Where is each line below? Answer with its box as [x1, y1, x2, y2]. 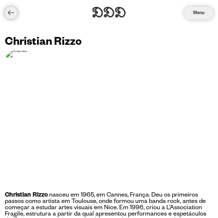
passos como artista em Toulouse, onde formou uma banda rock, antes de [4, 199, 206, 206]
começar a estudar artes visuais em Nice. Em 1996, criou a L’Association [4, 205, 202, 212]
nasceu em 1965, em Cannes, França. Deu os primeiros [49, 192, 198, 200]
